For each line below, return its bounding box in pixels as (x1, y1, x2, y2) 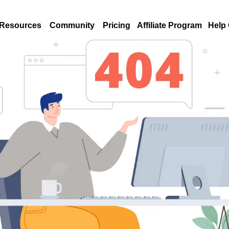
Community (50, 21, 95, 30)
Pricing (103, 21, 131, 30)
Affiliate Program (136, 21, 202, 30)
